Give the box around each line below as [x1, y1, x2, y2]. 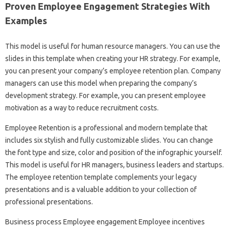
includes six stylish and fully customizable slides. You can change [5, 136, 213, 144]
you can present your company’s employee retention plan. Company [5, 66, 221, 75]
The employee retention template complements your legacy [5, 172, 197, 181]
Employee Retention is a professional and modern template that [5, 123, 207, 132]
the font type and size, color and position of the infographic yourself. [5, 148, 222, 157]
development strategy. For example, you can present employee [5, 91, 206, 100]
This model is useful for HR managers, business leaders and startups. [5, 160, 224, 169]
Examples [5, 15, 47, 26]
